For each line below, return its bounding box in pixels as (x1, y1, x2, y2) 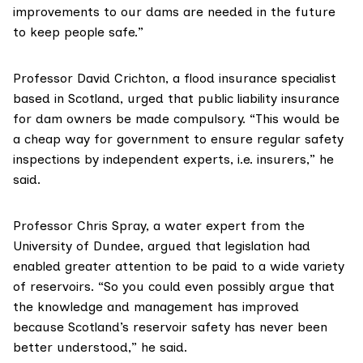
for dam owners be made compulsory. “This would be (13, 111, 340, 127)
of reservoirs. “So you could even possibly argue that (13, 279, 335, 295)
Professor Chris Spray (13, 218, 146, 234)
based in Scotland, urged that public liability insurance (13, 91, 340, 107)
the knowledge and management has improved (13, 299, 299, 315)
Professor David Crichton (13, 70, 165, 87)
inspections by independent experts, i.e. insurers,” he (13, 152, 334, 168)
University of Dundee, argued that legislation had (13, 238, 310, 254)
